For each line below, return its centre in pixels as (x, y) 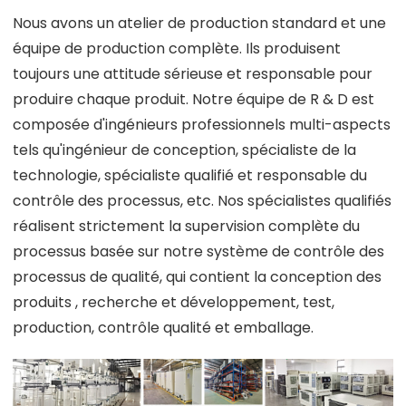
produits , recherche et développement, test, (174, 302)
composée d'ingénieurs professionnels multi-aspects (202, 124)
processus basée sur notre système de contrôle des (198, 251)
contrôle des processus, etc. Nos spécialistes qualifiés (202, 200)
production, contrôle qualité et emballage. (163, 327)
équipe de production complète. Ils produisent (177, 48)
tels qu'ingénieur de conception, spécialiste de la (184, 150)
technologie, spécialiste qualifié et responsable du (190, 175)
